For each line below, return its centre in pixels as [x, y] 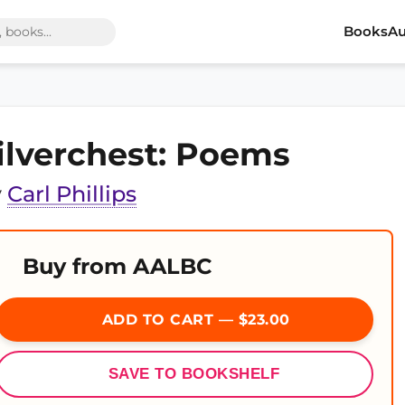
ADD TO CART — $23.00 [193, 320]
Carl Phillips [72, 194]
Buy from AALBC [117, 266]
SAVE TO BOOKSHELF [194, 374]
